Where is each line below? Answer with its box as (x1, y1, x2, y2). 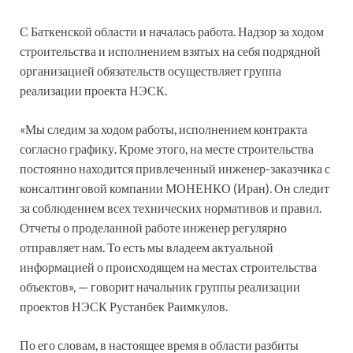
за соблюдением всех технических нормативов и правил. (20, 199, 321, 215)
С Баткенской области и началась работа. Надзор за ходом (20, 23, 324, 39)
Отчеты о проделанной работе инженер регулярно (20, 219, 287, 235)
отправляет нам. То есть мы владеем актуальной (20, 239, 273, 255)
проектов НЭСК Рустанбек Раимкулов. (20, 298, 228, 314)
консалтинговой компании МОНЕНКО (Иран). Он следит (20, 180, 329, 195)
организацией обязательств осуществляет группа (20, 62, 281, 78)
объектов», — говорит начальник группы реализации (20, 278, 300, 294)
